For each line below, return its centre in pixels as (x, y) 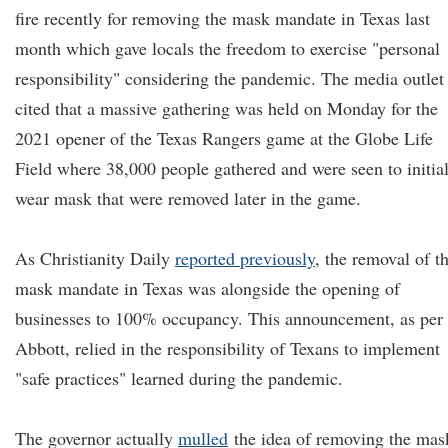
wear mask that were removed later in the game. (188, 198)
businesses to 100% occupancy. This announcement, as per (229, 318)
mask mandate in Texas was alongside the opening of (207, 288)
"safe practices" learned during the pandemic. (179, 378)
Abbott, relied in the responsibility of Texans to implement (227, 348)
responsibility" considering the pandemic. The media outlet (229, 78)
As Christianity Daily (95, 258)
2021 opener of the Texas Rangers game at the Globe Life (224, 138)
